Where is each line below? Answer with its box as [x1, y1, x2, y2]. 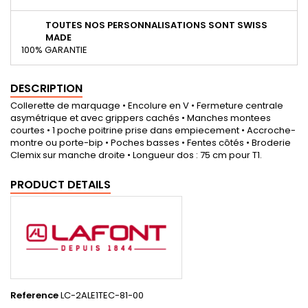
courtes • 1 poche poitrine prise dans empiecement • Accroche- [10, 124, 296, 137]
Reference [10, 288, 58, 302]
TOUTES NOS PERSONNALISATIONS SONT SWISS [45, 19, 267, 32]
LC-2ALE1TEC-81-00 [60, 288, 144, 302]
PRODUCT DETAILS [10, 177, 111, 193]
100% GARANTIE [21, 43, 87, 57]
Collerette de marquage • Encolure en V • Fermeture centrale [10, 99, 283, 113]
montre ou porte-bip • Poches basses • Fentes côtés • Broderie [10, 136, 291, 150]
